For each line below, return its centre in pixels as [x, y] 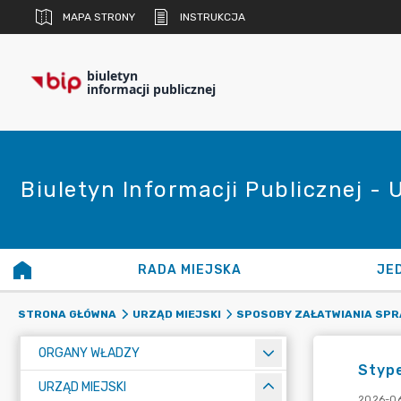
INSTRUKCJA [213, 17]
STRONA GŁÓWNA [67, 314]
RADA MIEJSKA [189, 270]
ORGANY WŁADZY [89, 353]
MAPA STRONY [99, 17]
